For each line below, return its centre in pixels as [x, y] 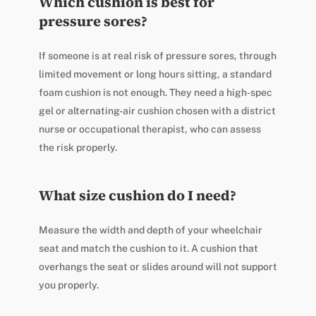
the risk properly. [78, 147]
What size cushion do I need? [137, 195]
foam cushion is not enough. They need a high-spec [155, 92]
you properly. [68, 285]
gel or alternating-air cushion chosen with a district [157, 110]
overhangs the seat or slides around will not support [158, 266]
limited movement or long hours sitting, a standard [155, 74]
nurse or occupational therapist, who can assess [150, 129]
